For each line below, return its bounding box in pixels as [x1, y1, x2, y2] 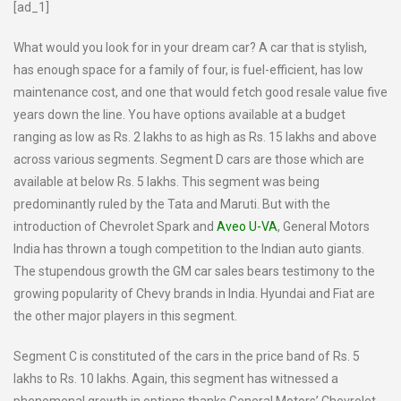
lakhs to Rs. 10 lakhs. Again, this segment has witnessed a [13, 371, 338, 386]
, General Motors [277, 219, 370, 234]
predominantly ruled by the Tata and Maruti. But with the [13, 197, 330, 211]
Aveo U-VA [217, 219, 277, 234]
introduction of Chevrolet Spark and [13, 219, 217, 234]
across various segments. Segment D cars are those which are [13, 152, 364, 166]
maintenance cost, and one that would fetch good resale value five [13, 85, 388, 99]
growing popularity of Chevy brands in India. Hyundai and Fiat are [13, 286, 375, 301]
